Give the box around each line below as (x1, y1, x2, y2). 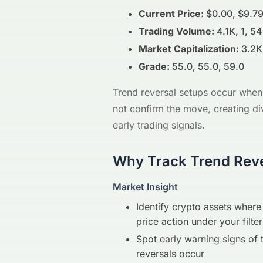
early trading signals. (113, 119, 205, 131)
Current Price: (139, 8, 204, 20)
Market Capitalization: (139, 43, 239, 55)
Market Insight (113, 181, 178, 193)
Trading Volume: (139, 25, 214, 38)
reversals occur (136, 248, 204, 260)
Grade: (139, 60, 170, 73)
